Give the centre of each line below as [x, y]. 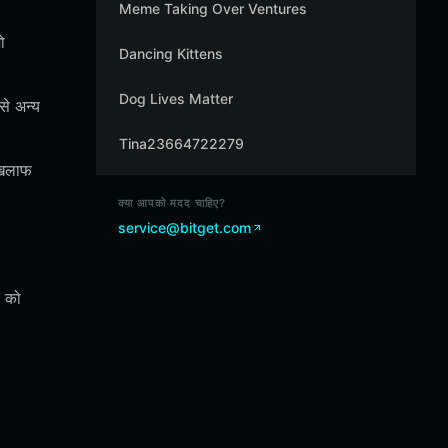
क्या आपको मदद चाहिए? [172, 203]
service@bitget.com [184, 227]
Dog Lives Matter [176, 98]
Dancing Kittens [171, 53]
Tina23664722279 [181, 143]
